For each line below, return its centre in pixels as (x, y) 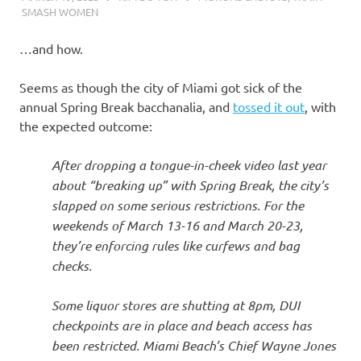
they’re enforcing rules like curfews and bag (176, 245)
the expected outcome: (86, 126)
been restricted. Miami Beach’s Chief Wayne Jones (194, 345)
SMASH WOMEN (60, 12)
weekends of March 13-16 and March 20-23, (177, 225)
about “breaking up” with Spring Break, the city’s (190, 185)
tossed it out (269, 106)
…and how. (51, 48)
